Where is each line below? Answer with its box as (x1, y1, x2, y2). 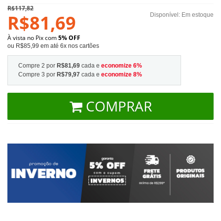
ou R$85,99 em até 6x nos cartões (7, 42, 99, 49)
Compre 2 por (18, 62, 57, 69)
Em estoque (182, 11, 214, 18)
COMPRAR (85, 96, 152, 115)
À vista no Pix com (7, 33, 58, 42)
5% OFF (58, 33, 80, 42)
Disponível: (150, 11, 182, 18)
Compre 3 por (18, 71, 57, 78)
